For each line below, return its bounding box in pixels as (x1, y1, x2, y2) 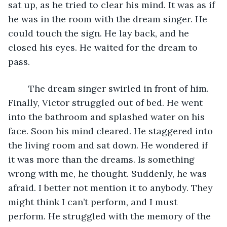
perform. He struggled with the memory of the (8, 210, 213, 222)
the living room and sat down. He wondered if (8, 139, 210, 151)
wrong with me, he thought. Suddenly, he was (8, 167, 209, 179)
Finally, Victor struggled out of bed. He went (8, 96, 205, 108)
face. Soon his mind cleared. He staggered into (8, 125, 215, 137)
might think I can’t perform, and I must (8, 196, 180, 208)
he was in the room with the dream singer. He (8, 13, 210, 25)
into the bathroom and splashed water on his (8, 110, 207, 123)
